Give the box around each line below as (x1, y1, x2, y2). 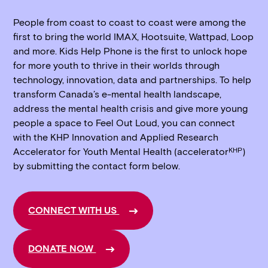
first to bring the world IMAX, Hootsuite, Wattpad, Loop (13, 31, 254, 42)
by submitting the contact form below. (13, 160, 181, 172)
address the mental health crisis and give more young (13, 103, 248, 114)
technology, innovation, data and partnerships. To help (13, 74, 252, 86)
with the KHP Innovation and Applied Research (13, 132, 219, 143)
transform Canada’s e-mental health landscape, (13, 89, 222, 100)
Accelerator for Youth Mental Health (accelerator (13, 146, 229, 157)
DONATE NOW (28, 243, 96, 254)
